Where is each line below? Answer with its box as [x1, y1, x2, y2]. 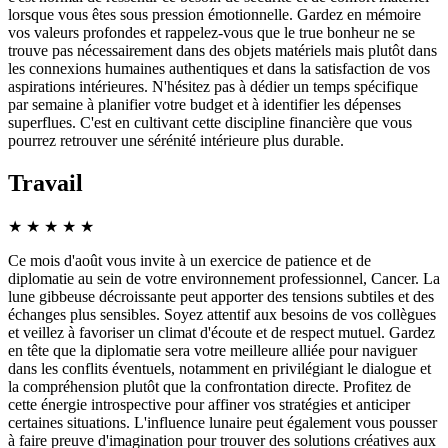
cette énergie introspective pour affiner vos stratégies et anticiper [8, 396, 410, 414]
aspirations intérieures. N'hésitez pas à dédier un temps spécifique [8, 78, 418, 96]
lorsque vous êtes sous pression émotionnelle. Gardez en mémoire [8, 6, 421, 24]
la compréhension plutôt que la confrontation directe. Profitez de [8, 378, 411, 396]
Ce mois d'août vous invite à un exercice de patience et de [8, 252, 371, 270]
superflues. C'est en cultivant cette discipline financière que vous [8, 114, 412, 132]
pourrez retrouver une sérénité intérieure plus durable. [8, 132, 344, 150]
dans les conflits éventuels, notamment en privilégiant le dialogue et [8, 360, 431, 378]
